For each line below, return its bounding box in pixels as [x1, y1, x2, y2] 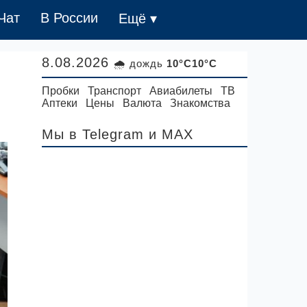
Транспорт [88, 85, 141, 97]
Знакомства [170, 97, 230, 109]
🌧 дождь [114, 58, 167, 69]
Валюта [123, 97, 162, 109]
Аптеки [42, 97, 77, 109]
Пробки [42, 85, 79, 97]
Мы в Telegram [42, 127, 144, 142]
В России [40, 10, 98, 25]
